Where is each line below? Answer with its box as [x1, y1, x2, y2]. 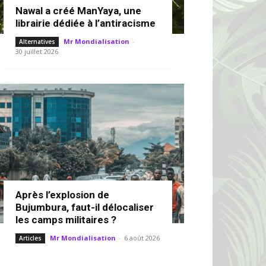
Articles [19, 234, 42, 242]
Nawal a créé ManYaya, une [15, 5, 141, 17]
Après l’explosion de [15, 189, 109, 201]
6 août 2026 [124, 233, 160, 242]
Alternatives [19, 37, 55, 46]
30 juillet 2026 [15, 47, 58, 56]
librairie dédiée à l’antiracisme [15, 17, 156, 29]
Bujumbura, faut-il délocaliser [15, 201, 154, 213]
